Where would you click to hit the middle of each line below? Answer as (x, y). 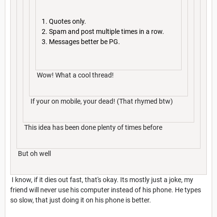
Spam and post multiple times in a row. (107, 32)
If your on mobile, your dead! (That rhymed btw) (101, 101)
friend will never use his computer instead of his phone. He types (106, 190)
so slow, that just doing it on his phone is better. (81, 200)
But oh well (34, 153)
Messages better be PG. (85, 42)
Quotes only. (68, 22)
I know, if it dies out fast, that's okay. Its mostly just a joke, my (102, 179)
